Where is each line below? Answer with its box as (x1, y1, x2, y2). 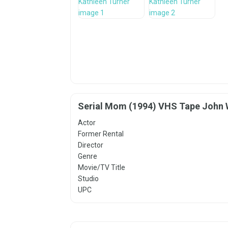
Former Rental (78, 130, 124, 138)
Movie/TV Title (78, 163, 125, 172)
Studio (78, 175, 99, 183)
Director (78, 141, 103, 150)
